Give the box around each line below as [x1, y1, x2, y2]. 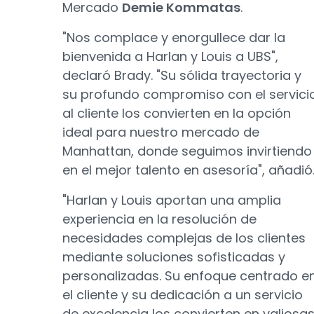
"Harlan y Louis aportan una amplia [62, 191, 281, 209]
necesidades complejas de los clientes [62, 229, 306, 247]
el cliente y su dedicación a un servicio [62, 286, 303, 303]
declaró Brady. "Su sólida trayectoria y [62, 67, 301, 84]
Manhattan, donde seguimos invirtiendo [62, 142, 312, 160]
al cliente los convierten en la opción [62, 104, 291, 122]
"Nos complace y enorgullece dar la [62, 29, 285, 46]
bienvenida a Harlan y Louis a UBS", [62, 48, 278, 65]
